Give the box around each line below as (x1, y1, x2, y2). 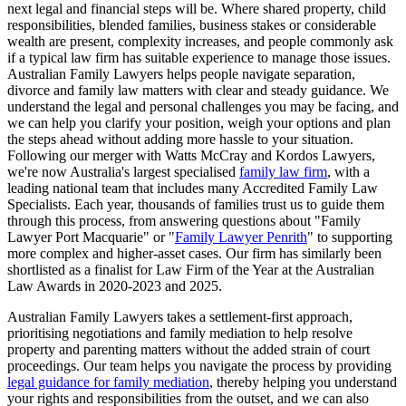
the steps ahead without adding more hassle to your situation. (7, 130, 353, 147)
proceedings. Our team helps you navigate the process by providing (7, 357, 391, 373)
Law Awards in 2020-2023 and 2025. (7, 277, 222, 294)
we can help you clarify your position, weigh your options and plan (7, 114, 391, 130)
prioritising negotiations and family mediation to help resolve (7, 324, 353, 341)
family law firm (239, 163, 327, 179)
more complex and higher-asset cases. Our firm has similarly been (7, 245, 382, 261)
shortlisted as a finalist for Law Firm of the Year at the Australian (7, 261, 374, 277)
